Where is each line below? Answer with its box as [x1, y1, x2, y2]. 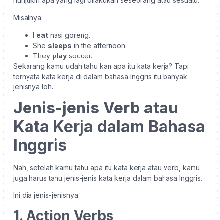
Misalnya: [13, 13, 43, 22]
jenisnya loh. [13, 82, 53, 91]
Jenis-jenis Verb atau [13, 98, 178, 118]
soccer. [67, 51, 92, 60]
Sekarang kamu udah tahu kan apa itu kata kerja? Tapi [13, 61, 189, 70]
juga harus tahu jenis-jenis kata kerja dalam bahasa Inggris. [13, 174, 202, 183]
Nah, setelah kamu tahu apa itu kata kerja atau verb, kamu [13, 164, 200, 172]
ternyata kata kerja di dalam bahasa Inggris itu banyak [13, 72, 187, 81]
